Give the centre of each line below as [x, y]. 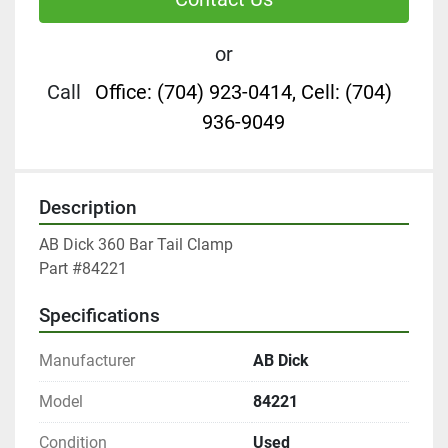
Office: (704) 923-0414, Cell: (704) [243, 92]
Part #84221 [83, 269]
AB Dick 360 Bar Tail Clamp [136, 245]
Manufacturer [87, 361]
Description [88, 208]
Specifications [99, 316]
